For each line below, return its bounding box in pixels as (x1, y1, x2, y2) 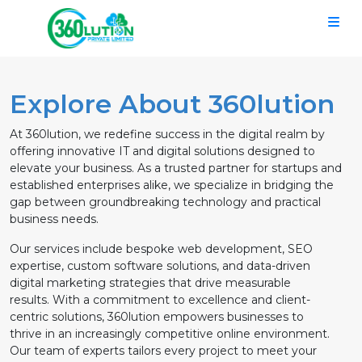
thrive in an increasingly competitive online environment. (10, 326, 330, 341)
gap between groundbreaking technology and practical (10, 195, 321, 209)
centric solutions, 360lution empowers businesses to (10, 309, 304, 324)
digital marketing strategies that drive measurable (10, 276, 291, 290)
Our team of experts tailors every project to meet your (10, 343, 317, 358)
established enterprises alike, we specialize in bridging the (10, 178, 334, 192)
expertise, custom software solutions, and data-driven (10, 259, 310, 273)
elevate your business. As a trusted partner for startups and (10, 161, 342, 175)
